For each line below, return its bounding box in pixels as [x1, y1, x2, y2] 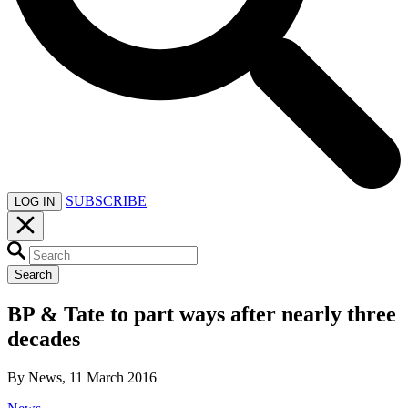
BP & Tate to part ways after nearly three [7, 301, 396, 326]
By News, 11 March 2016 [7, 369, 157, 385]
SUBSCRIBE [66, 192, 147, 209]
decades [7, 326, 80, 351]
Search [15, 267, 52, 281]
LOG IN [15, 194, 55, 209]
